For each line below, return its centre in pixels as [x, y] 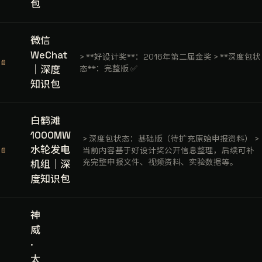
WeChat [49, 55]
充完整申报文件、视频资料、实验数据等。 [160, 162]
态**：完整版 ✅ [108, 69]
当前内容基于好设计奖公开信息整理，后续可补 [168, 150]
